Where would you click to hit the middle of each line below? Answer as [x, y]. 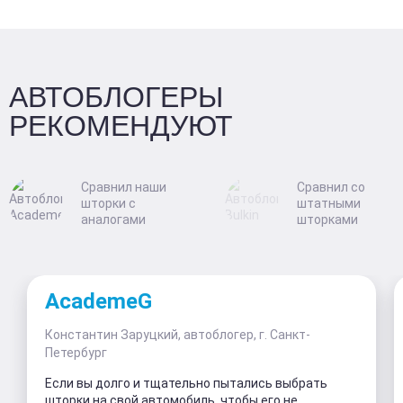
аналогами [113, 219]
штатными [329, 203]
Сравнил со [331, 187]
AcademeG [99, 301]
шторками [327, 219]
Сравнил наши [124, 187]
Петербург [76, 352]
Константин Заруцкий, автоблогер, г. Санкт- [178, 334]
